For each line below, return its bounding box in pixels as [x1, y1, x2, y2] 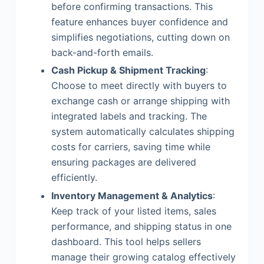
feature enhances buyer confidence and [51, 15, 228, 28]
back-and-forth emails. [51, 46, 153, 58]
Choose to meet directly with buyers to [51, 80, 227, 92]
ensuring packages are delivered [51, 156, 196, 169]
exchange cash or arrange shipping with [51, 95, 230, 107]
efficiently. [51, 171, 97, 184]
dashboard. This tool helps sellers [51, 236, 201, 248]
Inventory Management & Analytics [51, 190, 213, 202]
